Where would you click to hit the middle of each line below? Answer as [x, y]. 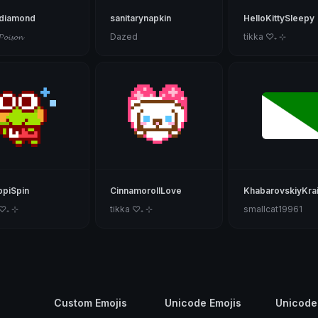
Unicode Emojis [203, 303]
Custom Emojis [90, 303]
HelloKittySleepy [279, 18]
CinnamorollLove [146, 191]
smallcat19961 [273, 209]
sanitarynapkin [140, 18]
